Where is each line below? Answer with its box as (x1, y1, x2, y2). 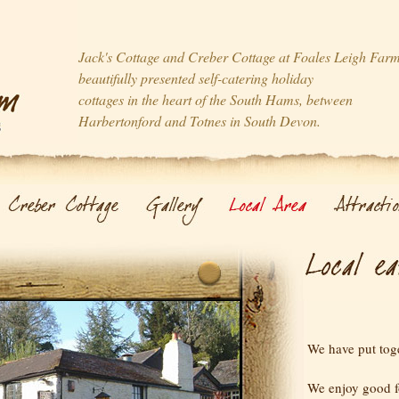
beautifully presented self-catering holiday (78, 69, 313, 87)
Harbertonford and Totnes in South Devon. (78, 111, 321, 130)
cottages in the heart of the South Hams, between (78, 90, 353, 109)
